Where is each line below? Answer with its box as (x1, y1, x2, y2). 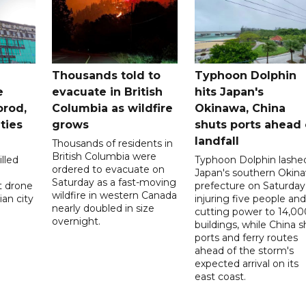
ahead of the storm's (194, 245, 294, 258)
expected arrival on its (194, 258, 298, 270)
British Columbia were (52, 150, 157, 163)
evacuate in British (52, 85, 163, 99)
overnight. (52, 215, 101, 228)
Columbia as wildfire (52, 102, 173, 115)
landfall (194, 135, 239, 148)
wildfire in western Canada (52, 189, 178, 202)
